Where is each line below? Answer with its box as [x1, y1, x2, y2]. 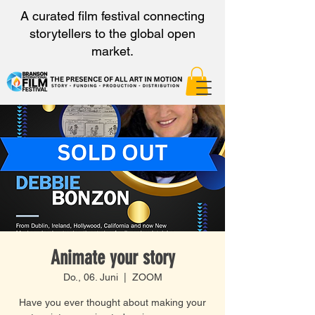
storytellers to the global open [30, 26, 195, 41]
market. [91, 44, 134, 58]
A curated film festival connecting [20, 8, 205, 23]
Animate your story [50, 245, 175, 269]
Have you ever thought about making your [19, 296, 206, 308]
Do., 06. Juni [63, 271, 118, 283]
